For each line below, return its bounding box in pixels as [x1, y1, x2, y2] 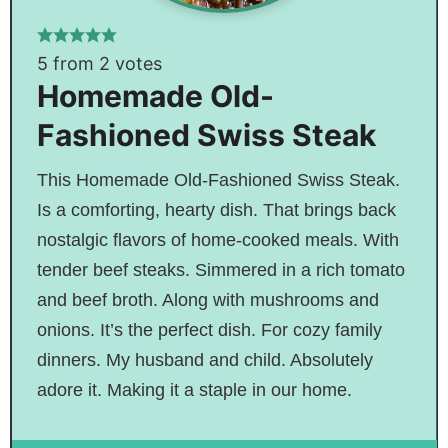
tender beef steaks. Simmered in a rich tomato [36, 259, 405, 280]
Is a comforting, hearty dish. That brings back [36, 199, 396, 220]
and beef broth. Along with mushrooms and [36, 289, 379, 310]
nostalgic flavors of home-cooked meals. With [36, 229, 399, 250]
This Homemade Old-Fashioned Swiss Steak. [36, 169, 400, 190]
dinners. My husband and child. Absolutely [36, 349, 373, 370]
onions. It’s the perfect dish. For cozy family [36, 319, 382, 340]
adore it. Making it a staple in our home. [36, 379, 352, 400]
